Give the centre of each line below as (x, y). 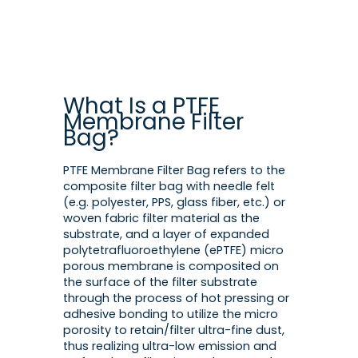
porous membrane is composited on (171, 267)
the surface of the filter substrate (160, 282)
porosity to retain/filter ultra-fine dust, (174, 330)
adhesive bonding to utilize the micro (171, 314)
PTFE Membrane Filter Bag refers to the (174, 171)
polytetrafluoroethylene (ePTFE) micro (173, 251)
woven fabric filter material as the (161, 219)
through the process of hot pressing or (176, 298)
